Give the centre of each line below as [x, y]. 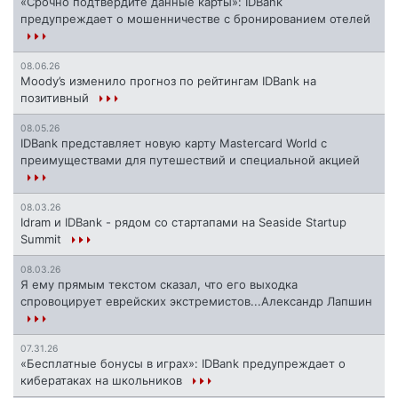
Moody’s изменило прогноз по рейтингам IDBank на [168, 81]
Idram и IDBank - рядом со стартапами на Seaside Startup [183, 223]
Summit [43, 239]
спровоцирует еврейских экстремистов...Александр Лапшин [196, 302]
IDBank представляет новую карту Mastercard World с [174, 143]
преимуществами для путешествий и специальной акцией [190, 160]
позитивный [56, 98]
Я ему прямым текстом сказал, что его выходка [159, 285]
